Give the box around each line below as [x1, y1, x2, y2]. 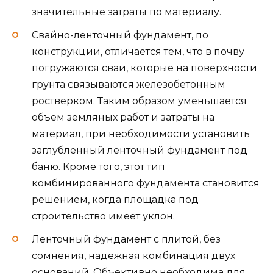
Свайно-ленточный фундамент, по [32, 29, 208, 41]
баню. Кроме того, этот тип [32, 161, 165, 173]
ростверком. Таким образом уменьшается [32, 95, 247, 107]
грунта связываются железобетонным [32, 79, 225, 91]
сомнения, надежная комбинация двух [32, 250, 235, 262]
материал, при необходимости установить [32, 128, 250, 140]
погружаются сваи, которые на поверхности [32, 62, 257, 74]
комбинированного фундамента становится [32, 177, 260, 190]
